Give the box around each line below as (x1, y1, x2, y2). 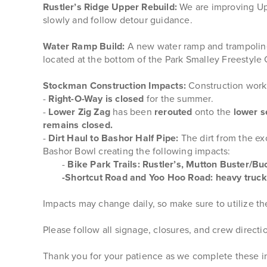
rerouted (154, 105, 195, 119)
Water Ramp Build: (43, 39, 128, 53)
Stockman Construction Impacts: (43, 79, 186, 92)
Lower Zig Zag (48, 105, 113, 119)
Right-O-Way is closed (48, 92, 147, 105)
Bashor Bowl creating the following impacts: (43, 144, 231, 158)
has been (113, 105, 155, 119)
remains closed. (43, 118, 113, 132)
